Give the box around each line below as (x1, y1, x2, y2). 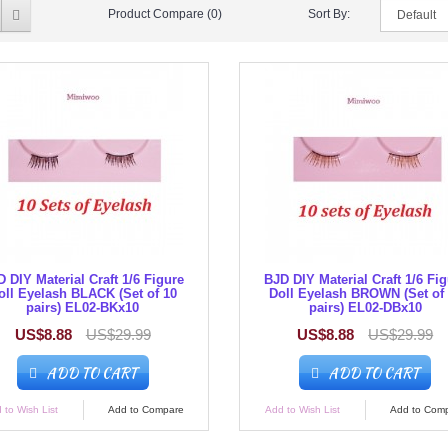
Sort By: (308, 7, 351, 21)
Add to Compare (107, 404, 184, 415)
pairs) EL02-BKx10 (26, 300, 140, 315)
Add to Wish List (265, 404, 341, 415)
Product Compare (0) (107, 7, 222, 21)
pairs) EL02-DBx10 (308, 300, 422, 315)
